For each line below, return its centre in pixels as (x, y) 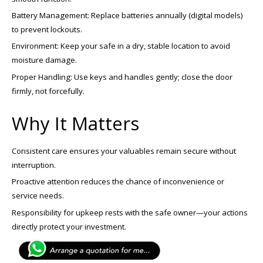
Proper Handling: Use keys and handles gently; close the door (122, 77)
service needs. (38, 196)
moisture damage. (44, 60)
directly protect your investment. (69, 226)
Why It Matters (75, 123)
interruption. (34, 165)
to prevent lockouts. (47, 29)
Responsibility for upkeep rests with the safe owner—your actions (130, 212)
